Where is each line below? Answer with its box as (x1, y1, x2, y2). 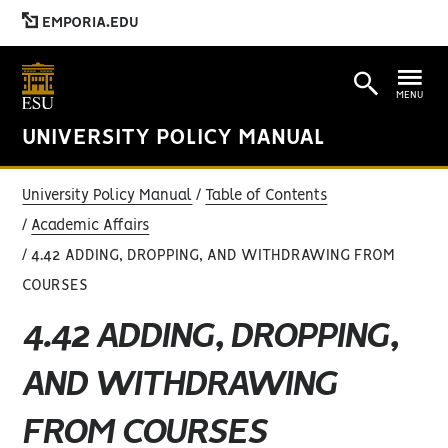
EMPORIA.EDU (38, 16, 140, 30)
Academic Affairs (31, 219, 150, 233)
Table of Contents (205, 189, 328, 203)
